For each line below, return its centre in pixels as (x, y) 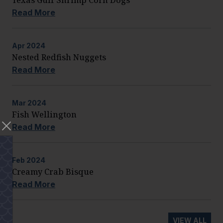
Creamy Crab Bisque (53, 171)
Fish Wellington (44, 114)
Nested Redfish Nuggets (59, 57)
